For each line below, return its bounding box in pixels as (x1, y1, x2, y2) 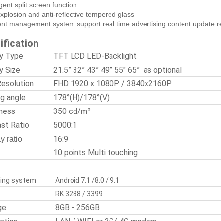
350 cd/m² (53, 107, 91, 116)
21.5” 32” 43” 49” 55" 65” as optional (53, 65, 182, 74)
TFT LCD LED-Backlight (53, 51, 139, 61)
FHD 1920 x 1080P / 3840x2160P (53, 79, 172, 88)
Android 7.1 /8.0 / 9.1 (55, 176, 121, 184)
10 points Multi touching (53, 148, 138, 157)
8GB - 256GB (55, 203, 100, 212)
